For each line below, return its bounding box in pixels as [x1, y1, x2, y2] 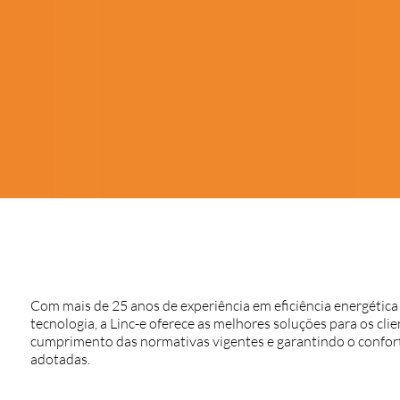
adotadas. [29, 350, 90, 369]
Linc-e [109, 314, 146, 333]
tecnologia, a [29, 314, 110, 333]
